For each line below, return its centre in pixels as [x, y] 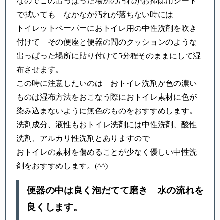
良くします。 [54, 207]
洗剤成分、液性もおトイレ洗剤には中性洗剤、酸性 [107, 124]
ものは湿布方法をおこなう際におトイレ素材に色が [107, 97]
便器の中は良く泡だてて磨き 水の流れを [115, 191]
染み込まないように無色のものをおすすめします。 [107, 110]
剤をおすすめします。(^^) [62, 165]
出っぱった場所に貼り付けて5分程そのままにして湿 [109, 55]
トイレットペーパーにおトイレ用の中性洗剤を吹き [107, 28]
